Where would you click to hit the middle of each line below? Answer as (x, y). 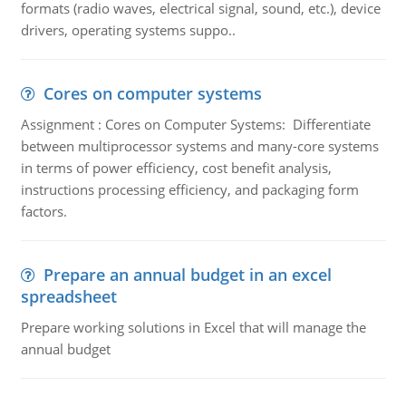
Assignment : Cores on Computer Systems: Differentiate (195, 124)
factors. (43, 211)
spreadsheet (68, 296)
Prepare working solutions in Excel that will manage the (193, 327)
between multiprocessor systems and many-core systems (199, 146)
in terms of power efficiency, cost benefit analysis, (176, 168)
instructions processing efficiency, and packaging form (189, 189)
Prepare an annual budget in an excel (187, 275)
